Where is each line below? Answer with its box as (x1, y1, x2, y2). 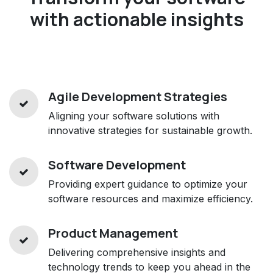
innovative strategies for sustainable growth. (48, 124, 252, 136)
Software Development (48, 155, 186, 173)
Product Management (48, 224, 178, 241)
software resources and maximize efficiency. (48, 192, 253, 205)
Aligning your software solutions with (48, 109, 219, 122)
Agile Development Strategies (48, 87, 227, 105)
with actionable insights (29, 6, 244, 32)
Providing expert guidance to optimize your (48, 177, 247, 190)
